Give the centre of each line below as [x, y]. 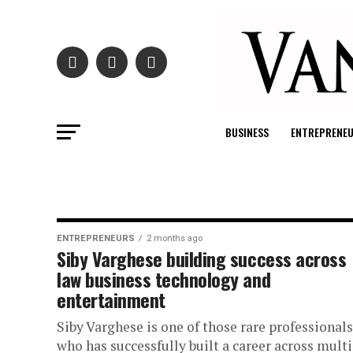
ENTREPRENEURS [96, 238]
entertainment [111, 299]
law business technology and [164, 279]
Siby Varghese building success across [202, 258]
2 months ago [175, 238]
